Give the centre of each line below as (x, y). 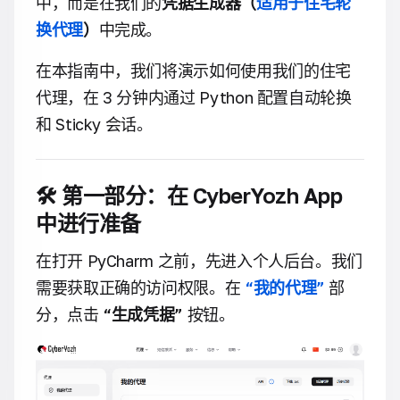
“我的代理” (284, 287)
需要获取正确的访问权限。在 (140, 287)
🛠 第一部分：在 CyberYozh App (189, 195)
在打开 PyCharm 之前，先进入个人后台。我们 (199, 261)
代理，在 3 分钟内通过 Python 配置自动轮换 (194, 97)
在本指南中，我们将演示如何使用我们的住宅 (193, 71)
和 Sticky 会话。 (94, 124)
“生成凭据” (143, 314)
